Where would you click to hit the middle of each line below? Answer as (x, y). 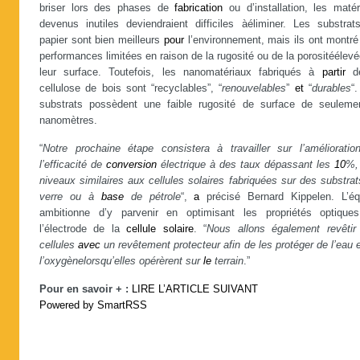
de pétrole (152, 197)
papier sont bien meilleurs (102, 40)
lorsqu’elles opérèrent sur (143, 261)
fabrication (199, 8)
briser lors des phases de (107, 8)
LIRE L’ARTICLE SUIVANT (195, 289)
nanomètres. (68, 121)
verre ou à (70, 197)
